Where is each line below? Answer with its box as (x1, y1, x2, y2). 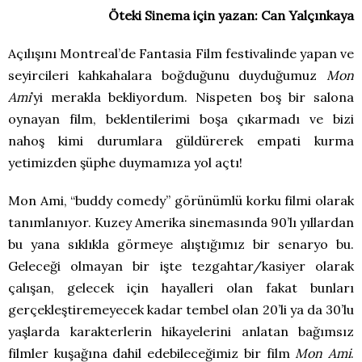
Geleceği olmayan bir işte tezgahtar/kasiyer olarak (8, 257, 354, 274)
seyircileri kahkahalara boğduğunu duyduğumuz (8, 66, 326, 83)
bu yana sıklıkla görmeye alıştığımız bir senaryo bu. (8, 235, 354, 252)
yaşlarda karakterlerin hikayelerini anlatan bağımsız (8, 322, 354, 339)
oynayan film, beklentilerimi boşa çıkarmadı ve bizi (8, 110, 354, 127)
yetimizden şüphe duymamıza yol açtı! (8, 154, 242, 170)
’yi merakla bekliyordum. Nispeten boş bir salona (31, 88, 354, 105)
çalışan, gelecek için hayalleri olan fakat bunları (8, 279, 354, 296)
